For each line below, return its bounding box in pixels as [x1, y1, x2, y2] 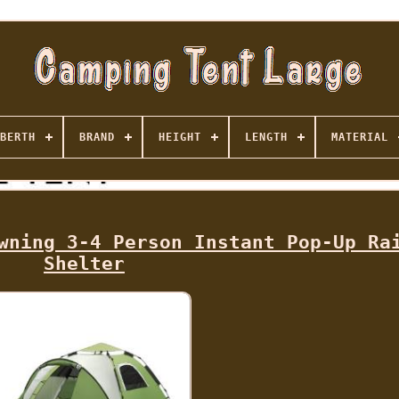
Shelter [43, 253, 125, 275]
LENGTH [244, 131, 288, 143]
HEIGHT [158, 131, 201, 143]
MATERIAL [330, 131, 388, 143]
